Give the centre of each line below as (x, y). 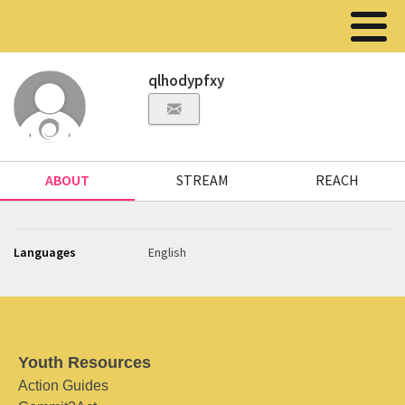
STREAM (202, 180)
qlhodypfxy (187, 80)
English (168, 252)
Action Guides (63, 386)
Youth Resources (85, 363)
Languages (45, 252)
